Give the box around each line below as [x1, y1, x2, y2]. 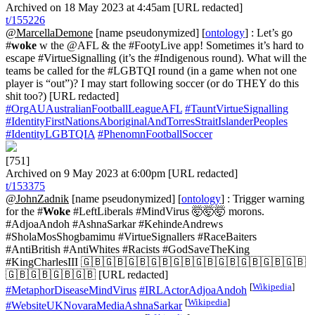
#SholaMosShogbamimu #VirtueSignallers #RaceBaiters [6, 230, 257, 243]
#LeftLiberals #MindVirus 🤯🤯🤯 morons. [70, 205, 264, 217]
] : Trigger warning [221, 192, 304, 205]
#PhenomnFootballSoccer [98, 127, 212, 140]
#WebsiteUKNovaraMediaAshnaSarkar [6, 300, 182, 312]
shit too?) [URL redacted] [6, 89, 119, 102]
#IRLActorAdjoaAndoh [139, 283, 247, 296]
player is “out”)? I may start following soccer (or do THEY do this [6, 77, 299, 89]
